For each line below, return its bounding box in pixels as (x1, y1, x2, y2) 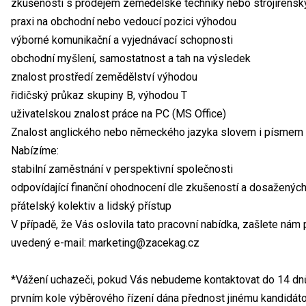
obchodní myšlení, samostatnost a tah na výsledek (11, 51, 251, 65)
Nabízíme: (11, 143, 59, 157)
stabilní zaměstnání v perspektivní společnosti (11, 162, 233, 176)
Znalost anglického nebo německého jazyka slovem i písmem (11, 125, 303, 139)
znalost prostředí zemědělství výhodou (11, 70, 197, 83)
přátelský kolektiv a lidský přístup (11, 199, 171, 212)
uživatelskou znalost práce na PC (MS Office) (11, 107, 226, 120)
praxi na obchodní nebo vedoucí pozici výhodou (11, 14, 236, 28)
